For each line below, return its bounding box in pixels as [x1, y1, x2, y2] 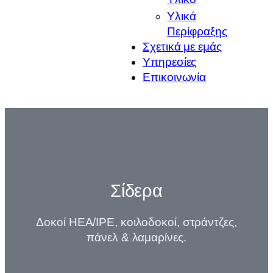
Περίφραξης [167, 24, 228, 38]
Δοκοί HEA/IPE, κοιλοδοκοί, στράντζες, [36, 216, 237, 229]
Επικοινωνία [143, 70, 207, 83]
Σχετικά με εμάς [143, 40, 222, 53]
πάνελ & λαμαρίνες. [87, 231, 186, 244]
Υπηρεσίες [143, 55, 197, 68]
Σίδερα [110, 180, 163, 200]
